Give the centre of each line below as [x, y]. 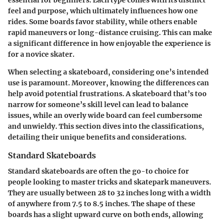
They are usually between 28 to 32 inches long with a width [109, 193]
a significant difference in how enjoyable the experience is [109, 43]
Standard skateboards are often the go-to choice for [98, 171]
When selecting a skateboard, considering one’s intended [108, 72]
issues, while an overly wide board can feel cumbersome [105, 115]
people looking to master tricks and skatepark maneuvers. [110, 182]
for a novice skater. [41, 54]
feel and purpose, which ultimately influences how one [103, 11]
